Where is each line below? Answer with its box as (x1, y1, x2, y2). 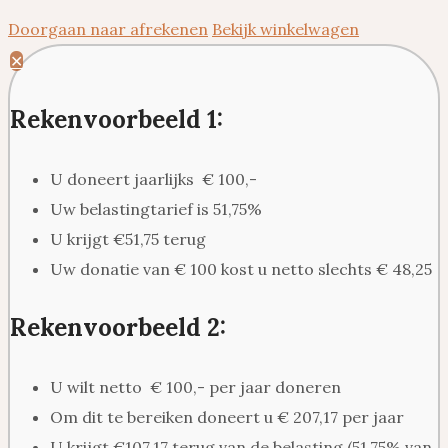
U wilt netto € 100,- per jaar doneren (50, 377, 341, 398)
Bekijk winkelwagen (212, 19, 359, 40)
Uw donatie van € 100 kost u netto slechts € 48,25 (50, 259, 432, 280)
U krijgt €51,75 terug (50, 229, 206, 250)
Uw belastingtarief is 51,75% (50, 199, 262, 220)
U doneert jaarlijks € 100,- (50, 169, 257, 190)
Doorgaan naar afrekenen (8, 19, 208, 40)
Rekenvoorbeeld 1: (10, 104, 235, 136)
